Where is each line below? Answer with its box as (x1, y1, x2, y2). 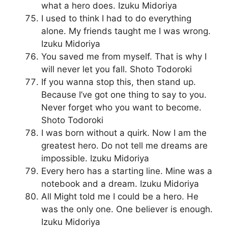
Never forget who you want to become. (41, 102, 202, 113)
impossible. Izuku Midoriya (41, 153, 149, 164)
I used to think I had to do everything (41, 13, 191, 24)
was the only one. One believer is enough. (41, 204, 213, 215)
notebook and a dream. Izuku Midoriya (41, 179, 199, 189)
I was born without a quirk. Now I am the (41, 128, 207, 138)
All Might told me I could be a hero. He (41, 191, 198, 202)
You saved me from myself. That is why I (41, 51, 207, 62)
